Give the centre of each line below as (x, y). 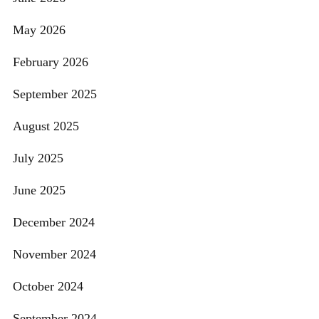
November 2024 (54, 255)
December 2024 (54, 223)
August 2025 (46, 126)
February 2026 (51, 62)
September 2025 (55, 94)
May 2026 (39, 30)
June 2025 (39, 190)
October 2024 (48, 287)
